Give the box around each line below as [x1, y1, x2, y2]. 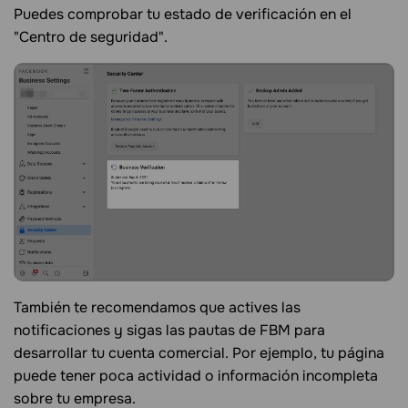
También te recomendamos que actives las [14, 297, 301, 317]
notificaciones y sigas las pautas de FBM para [14, 320, 325, 340]
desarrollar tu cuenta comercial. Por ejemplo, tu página [14, 342, 384, 362]
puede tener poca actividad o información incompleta [14, 365, 378, 385]
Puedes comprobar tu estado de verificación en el [14, 4, 352, 24]
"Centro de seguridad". [14, 26, 168, 46]
